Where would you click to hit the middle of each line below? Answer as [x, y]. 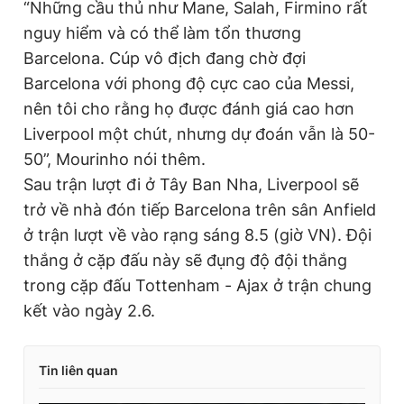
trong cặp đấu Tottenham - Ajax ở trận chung [197, 286]
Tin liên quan [78, 371]
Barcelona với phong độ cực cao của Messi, [189, 84]
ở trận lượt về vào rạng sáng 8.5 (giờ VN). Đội [197, 235]
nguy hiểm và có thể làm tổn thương [162, 33]
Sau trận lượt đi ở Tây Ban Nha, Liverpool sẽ [191, 185]
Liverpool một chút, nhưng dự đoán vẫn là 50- [199, 134]
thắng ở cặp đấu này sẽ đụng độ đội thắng [185, 261]
